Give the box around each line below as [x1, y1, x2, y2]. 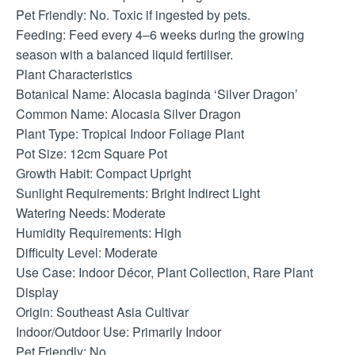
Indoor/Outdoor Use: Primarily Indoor [16, 323, 221, 342]
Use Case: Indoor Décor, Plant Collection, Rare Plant [16, 263, 313, 282]
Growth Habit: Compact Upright [16, 164, 191, 183]
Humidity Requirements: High [16, 223, 181, 242]
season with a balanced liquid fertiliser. [16, 45, 233, 64]
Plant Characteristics [16, 65, 132, 84]
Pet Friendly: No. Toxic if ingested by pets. [16, 6, 250, 25]
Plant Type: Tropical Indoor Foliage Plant [16, 124, 244, 143]
